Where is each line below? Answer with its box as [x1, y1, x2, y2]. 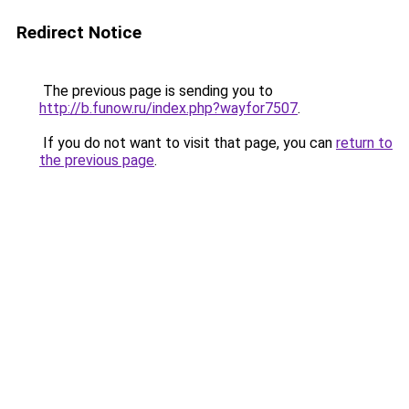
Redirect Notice [16, 22, 142, 43]
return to [336, 134, 393, 152]
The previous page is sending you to [39, 82, 273, 100]
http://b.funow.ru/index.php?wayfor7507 [39, 100, 298, 117]
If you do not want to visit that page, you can [39, 134, 336, 152]
